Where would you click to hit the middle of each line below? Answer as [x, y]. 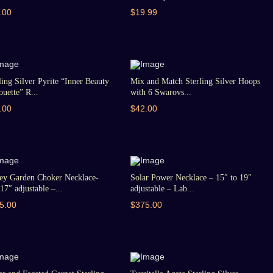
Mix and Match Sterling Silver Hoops [195, 81]
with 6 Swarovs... [161, 92]
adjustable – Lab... [162, 189]
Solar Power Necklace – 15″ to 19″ [191, 178]
